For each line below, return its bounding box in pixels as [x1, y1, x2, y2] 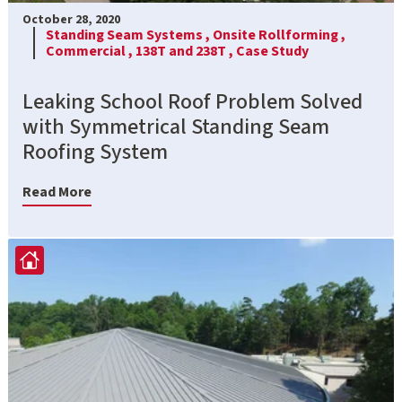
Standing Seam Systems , [46, 24, 213, 45]
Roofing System [22, 135, 168, 168]
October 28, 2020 [22, 10, 120, 29]
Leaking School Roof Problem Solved [22, 85, 363, 118]
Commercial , [46, 40, 135, 61]
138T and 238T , [135, 40, 236, 61]
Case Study [236, 40, 309, 61]
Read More [22, 181, 92, 202]
